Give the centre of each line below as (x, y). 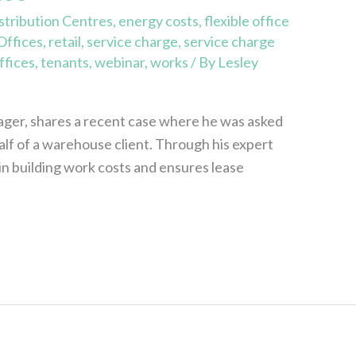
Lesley (238, 62)
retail (65, 41)
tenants (65, 62)
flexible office (247, 20)
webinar (120, 62)
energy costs (159, 20)
